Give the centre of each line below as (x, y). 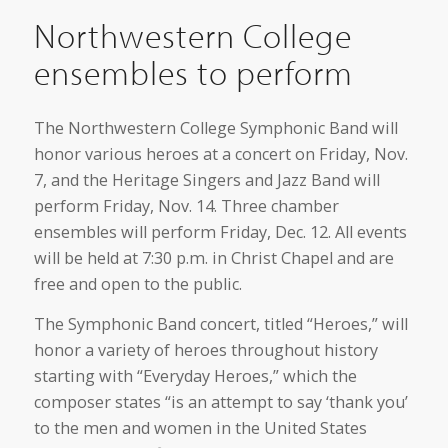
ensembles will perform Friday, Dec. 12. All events (220, 231)
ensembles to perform (193, 72)
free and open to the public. (137, 283)
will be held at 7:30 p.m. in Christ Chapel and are (213, 257)
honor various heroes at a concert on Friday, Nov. (220, 153)
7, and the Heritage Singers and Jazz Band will (206, 179)
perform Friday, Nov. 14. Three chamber (186, 205)
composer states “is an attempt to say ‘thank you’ (220, 401)
